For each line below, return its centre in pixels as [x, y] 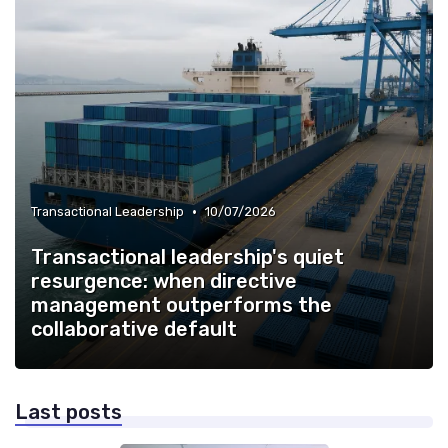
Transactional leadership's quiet [187, 257]
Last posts [68, 412]
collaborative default [134, 329]
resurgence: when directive [164, 281]
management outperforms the [181, 305]
